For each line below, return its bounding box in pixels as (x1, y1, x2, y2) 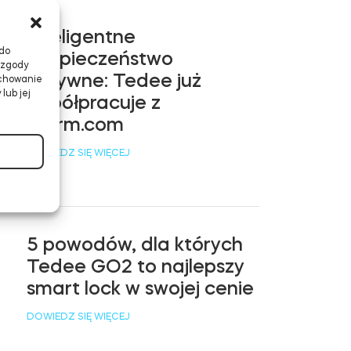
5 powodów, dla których (27, 234, 244, 254)
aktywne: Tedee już (27, 71, 202, 90)
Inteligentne (27, 27, 136, 46)
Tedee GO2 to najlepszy (27, 256, 245, 276)
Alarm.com (27, 114, 125, 134)
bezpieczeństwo (27, 49, 174, 68)
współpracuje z (27, 92, 161, 112)
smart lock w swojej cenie (27, 278, 255, 298)
